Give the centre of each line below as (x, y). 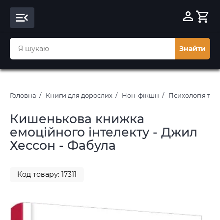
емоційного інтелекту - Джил (104, 132)
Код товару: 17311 (47, 174)
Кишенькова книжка (77, 119)
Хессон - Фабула (63, 145)
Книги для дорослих (79, 95)
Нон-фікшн (140, 95)
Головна (23, 95)
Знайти (192, 49)
